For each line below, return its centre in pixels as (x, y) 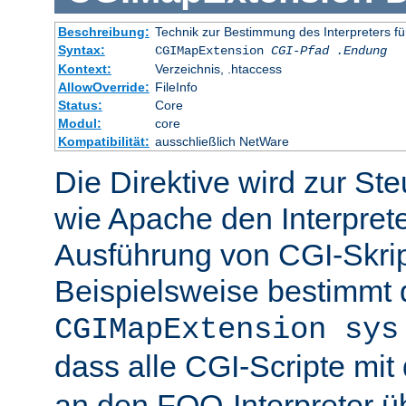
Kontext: (84, 69)
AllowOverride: (103, 87)
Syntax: (81, 50)
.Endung (361, 51)
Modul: (79, 124)
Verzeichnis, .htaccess (218, 69)
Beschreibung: (103, 32)
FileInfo (176, 87)
